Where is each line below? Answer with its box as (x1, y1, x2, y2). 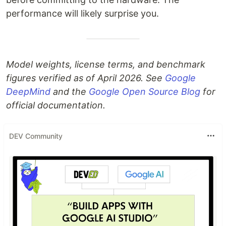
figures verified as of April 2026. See (6, 73, 165, 83)
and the (50, 86, 89, 97)
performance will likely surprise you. (6, 8, 159, 19)
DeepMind (6, 86, 50, 97)
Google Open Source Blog (89, 86, 200, 97)
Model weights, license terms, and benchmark (6, 59, 205, 70)
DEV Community (9, 131, 63, 140)
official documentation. (6, 100, 105, 110)
